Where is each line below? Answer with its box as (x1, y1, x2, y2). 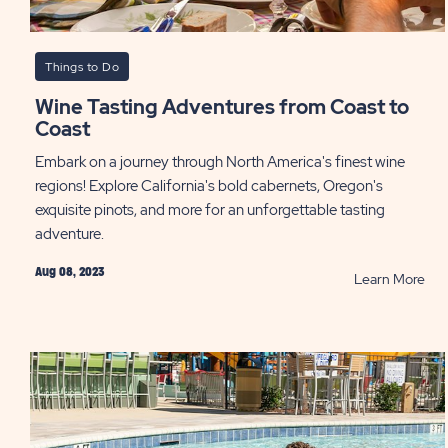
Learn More (353, 270, 425, 288)
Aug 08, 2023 (35, 266, 104, 278)
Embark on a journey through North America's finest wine (35, 152, 405, 172)
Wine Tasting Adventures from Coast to (35, 94, 54, 120)
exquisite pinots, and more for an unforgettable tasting (35, 200, 385, 220)
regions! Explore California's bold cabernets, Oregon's (35, 176, 383, 196)
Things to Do (45, 59, 119, 75)
